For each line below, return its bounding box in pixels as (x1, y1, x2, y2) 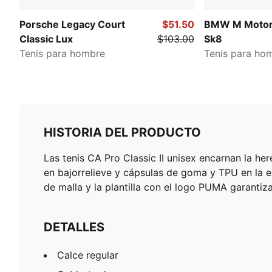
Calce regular (57, 248, 118, 261)
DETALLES (44, 219, 104, 234)
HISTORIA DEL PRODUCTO (44, 124, 201, 140)
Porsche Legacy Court (19, 18, 125, 30)
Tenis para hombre (19, 47, 105, 59)
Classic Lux (19, 32, 73, 45)
